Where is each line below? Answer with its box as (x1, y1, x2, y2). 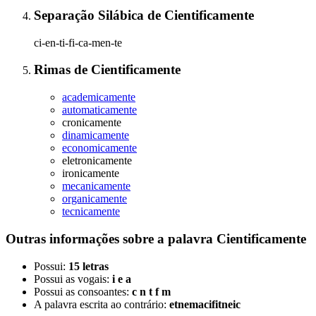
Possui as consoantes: (34, 285, 132, 298)
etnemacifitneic (169, 298, 241, 310)
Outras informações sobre (6, 231, 157, 246)
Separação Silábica (34, 8, 147, 23)
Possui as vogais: (34, 272, 112, 285)
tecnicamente (62, 205, 120, 218)
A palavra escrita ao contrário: (34, 298, 169, 310)
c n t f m (132, 285, 171, 298)
